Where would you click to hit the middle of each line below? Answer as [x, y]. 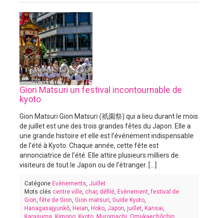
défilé [107, 192]
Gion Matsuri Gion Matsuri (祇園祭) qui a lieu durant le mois [109, 116]
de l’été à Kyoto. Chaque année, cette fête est [89, 145]
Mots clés [38, 192]
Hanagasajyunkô [47, 208]
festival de [165, 192]
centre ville [67, 192]
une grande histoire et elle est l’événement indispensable [107, 136]
